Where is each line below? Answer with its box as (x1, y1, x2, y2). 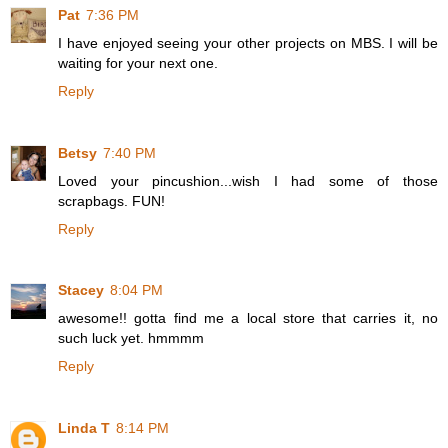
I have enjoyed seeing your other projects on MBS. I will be (58, 34, 438, 51)
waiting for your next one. (58, 54, 218, 71)
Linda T (58, 420, 110, 437)
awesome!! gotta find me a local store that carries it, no (58, 310, 438, 327)
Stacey (58, 282, 104, 299)
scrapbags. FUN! (58, 192, 165, 209)
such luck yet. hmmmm (58, 330, 204, 347)
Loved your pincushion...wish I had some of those (58, 172, 438, 189)
